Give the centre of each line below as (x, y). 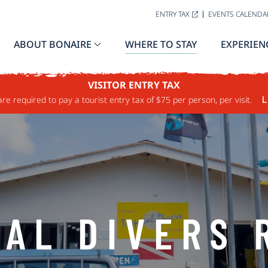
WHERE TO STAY (161, 44)
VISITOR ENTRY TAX (134, 85)
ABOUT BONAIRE (53, 44)
